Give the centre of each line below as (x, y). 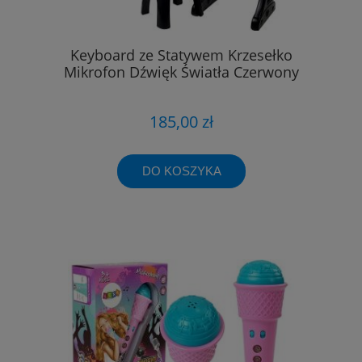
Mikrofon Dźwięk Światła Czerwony (181, 72)
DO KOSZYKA (181, 170)
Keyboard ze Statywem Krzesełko (181, 55)
